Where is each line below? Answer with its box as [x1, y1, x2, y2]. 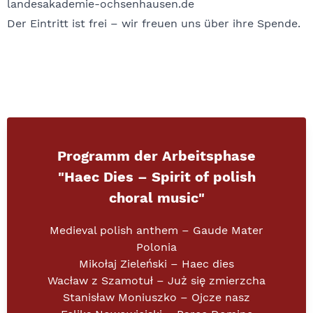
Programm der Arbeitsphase [57, 147, 256, 164]
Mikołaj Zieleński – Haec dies [79, 257, 234, 270]
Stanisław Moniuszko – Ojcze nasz [63, 291, 250, 304]
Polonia [136, 240, 177, 254]
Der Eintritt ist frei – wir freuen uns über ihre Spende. [7, 17, 300, 30]
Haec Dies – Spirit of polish [64, 168, 256, 185]
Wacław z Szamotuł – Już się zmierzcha [48, 274, 265, 287]
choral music [108, 189, 198, 206]
